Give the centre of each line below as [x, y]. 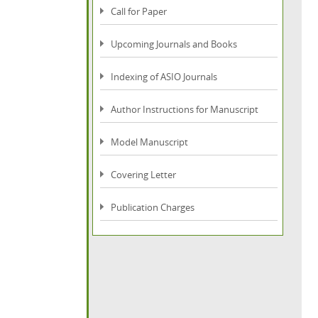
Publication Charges [153, 207]
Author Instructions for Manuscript [185, 109]
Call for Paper [139, 11]
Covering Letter [143, 175]
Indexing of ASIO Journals [164, 77]
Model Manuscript [149, 142]
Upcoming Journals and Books [174, 44]
